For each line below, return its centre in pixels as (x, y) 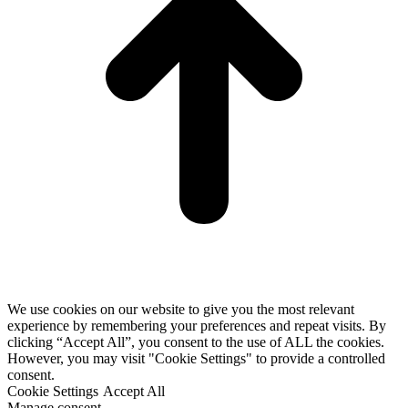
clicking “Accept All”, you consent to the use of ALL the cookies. (196, 342)
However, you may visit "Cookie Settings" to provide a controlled (196, 358)
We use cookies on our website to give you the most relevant (181, 309)
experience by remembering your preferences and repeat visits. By (197, 326)
